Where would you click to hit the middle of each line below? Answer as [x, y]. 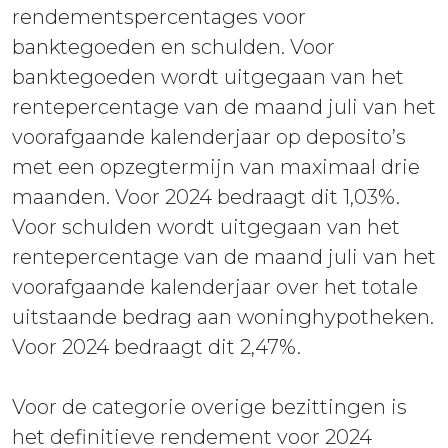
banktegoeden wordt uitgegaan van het [208, 76]
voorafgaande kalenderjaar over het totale [215, 286]
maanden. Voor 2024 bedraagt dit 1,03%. [206, 196]
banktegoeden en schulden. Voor [173, 46]
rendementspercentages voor [159, 16]
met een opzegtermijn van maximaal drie [216, 166]
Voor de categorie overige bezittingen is [209, 406]
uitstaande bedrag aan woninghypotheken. [223, 316]
